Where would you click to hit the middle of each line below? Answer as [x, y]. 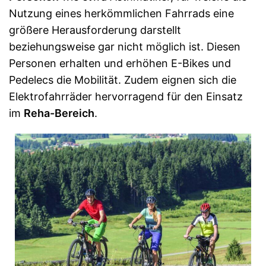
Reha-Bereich [59, 113]
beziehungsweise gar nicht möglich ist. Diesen [125, 47]
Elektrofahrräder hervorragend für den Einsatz [126, 96]
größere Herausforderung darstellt [95, 30]
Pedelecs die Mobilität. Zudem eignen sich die [123, 80]
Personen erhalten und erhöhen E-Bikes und [120, 63]
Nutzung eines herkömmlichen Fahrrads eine [121, 13]
